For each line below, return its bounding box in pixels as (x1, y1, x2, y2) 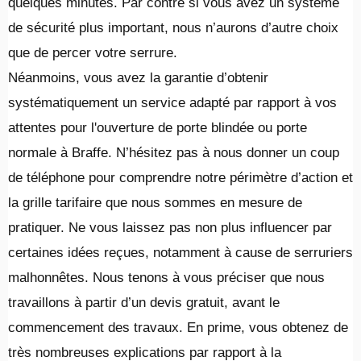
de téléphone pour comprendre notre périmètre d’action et (8, 170, 353, 186)
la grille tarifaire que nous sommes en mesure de (8, 195, 302, 211)
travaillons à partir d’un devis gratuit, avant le (8, 295, 280, 311)
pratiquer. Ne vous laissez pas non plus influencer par (8, 220, 332, 236)
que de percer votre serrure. (8, 45, 177, 61)
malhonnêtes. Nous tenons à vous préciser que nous (8, 270, 325, 286)
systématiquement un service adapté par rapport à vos (8, 95, 337, 111)
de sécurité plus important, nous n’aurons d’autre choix (8, 20, 338, 36)
